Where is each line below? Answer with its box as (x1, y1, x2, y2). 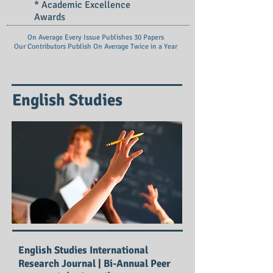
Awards (34, 11, 65, 23)
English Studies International (18, 244, 148, 257)
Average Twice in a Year (104, 42, 177, 51)
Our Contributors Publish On (14, 42, 104, 51)
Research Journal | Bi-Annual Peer (18, 257, 171, 270)
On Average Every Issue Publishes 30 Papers (27, 33, 164, 42)
